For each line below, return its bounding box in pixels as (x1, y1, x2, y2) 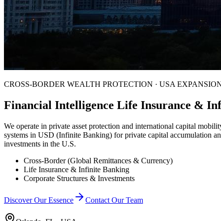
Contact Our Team (85, 195, 143, 204)
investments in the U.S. (4, 139, 76, 148)
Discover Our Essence (4, 195, 74, 204)
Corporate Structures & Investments (24, 174, 135, 183)
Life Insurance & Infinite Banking (24, 165, 129, 174)
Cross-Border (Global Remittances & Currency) (24, 156, 173, 165)
